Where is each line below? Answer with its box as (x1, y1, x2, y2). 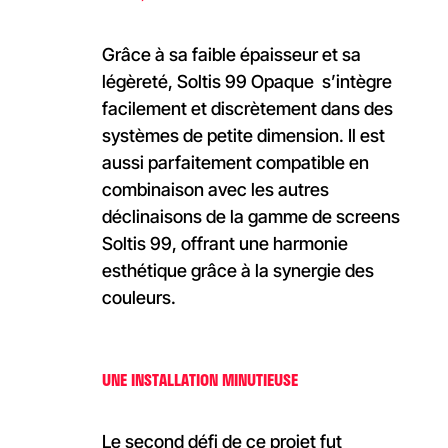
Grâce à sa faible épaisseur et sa (101, 44, 361, 66)
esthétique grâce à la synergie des (101, 260, 374, 282)
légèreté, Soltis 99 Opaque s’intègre (101, 71, 392, 93)
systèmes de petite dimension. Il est (101, 125, 385, 147)
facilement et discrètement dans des (101, 98, 393, 120)
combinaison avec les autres (101, 179, 329, 201)
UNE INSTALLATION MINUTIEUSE (101, 367, 298, 393)
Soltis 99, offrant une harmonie (101, 233, 348, 255)
